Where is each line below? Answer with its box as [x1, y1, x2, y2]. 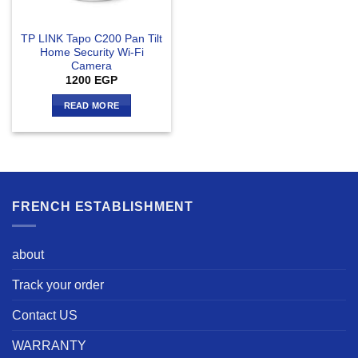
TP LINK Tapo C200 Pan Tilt [21, 32, 162, 45]
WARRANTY [12, 339, 86, 353]
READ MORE [63, 100, 120, 110]
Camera [71, 59, 112, 72]
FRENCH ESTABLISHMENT [12, 199, 193, 213]
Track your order [12, 278, 104, 292]
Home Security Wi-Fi [39, 46, 144, 58]
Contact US [12, 308, 78, 323]
